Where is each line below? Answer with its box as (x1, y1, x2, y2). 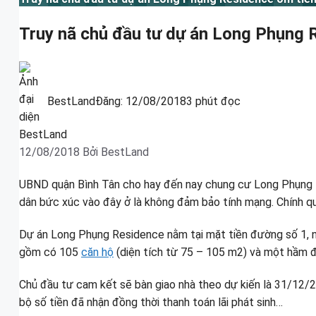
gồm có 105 (19, 245, 81, 259)
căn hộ (81, 245, 114, 259)
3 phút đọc (186, 95, 241, 109)
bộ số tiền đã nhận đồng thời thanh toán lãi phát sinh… (19, 295, 283, 309)
